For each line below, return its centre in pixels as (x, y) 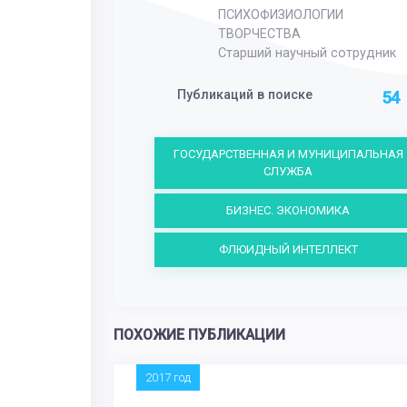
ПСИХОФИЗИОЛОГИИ (280, 15)
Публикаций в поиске (244, 94)
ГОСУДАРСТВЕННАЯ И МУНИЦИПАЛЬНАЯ (288, 154)
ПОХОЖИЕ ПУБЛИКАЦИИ (199, 336)
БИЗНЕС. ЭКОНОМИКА (288, 211)
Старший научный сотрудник (307, 53)
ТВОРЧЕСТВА (259, 34)
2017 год (168, 378)
